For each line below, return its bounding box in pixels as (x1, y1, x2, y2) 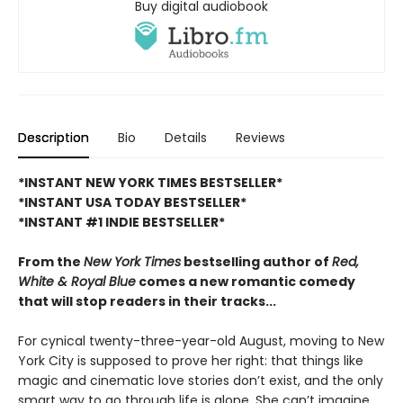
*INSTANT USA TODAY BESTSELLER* (18, 193, 246, 212)
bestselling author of (181, 253, 332, 272)
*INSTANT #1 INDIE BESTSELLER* (18, 213, 225, 232)
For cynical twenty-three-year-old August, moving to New (18, 332, 384, 351)
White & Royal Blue (18, 273, 136, 291)
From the (18, 253, 84, 272)
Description (18, 129, 89, 148)
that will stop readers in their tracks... (18, 292, 276, 311)
